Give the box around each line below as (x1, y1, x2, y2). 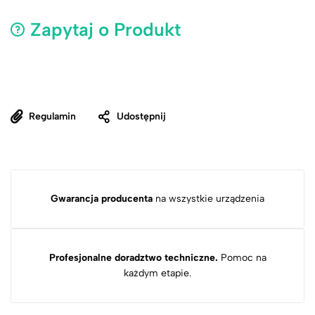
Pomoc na (217, 252, 266, 264)
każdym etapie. (124, 267, 191, 279)
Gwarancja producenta (51, 193, 153, 205)
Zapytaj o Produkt (30, 18, 181, 41)
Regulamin (29, 110, 76, 122)
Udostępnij (117, 110, 166, 122)
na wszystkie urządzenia (153, 193, 264, 205)
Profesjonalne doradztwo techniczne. (49, 252, 218, 264)
